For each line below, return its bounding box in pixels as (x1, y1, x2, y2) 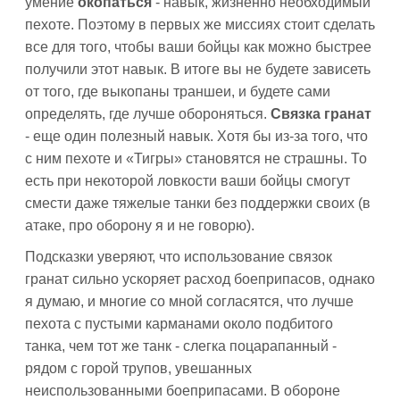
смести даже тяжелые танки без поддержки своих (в (25, 196, 371, 211)
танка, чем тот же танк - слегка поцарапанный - (25, 338, 337, 354)
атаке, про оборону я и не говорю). (25, 218, 254, 233)
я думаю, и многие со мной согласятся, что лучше (25, 294, 354, 309)
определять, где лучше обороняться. (25, 106, 271, 121)
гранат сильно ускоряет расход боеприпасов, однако (25, 271, 375, 287)
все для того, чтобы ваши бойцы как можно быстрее (25, 39, 371, 54)
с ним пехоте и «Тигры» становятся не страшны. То (25, 151, 367, 166)
